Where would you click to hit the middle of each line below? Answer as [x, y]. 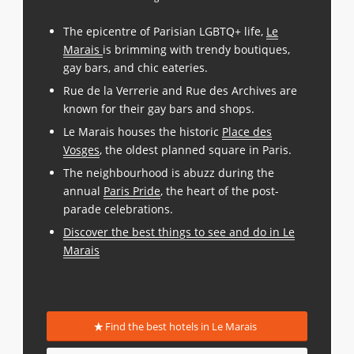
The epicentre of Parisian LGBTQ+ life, [164, 31]
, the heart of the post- [219, 190]
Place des [247, 131]
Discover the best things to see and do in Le [179, 232]
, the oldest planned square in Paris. [195, 149]
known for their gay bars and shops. [158, 108]
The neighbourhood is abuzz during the [168, 172]
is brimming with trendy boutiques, [196, 49]
